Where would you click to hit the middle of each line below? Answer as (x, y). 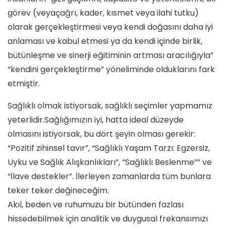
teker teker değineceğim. (58, 190)
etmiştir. (24, 83)
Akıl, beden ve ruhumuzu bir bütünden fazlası (96, 204)
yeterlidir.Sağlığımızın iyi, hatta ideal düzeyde (96, 120)
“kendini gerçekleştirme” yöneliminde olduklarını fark (111, 69)
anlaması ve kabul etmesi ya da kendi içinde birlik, (105, 41)
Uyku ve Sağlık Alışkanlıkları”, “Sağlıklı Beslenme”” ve (110, 162)
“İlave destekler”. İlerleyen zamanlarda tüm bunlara (109, 176)
